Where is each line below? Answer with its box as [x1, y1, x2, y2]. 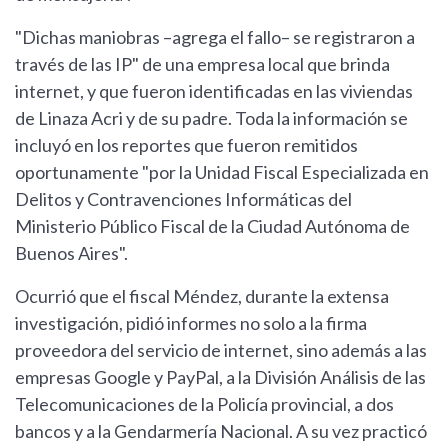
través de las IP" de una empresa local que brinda [15, 53, 390, 76]
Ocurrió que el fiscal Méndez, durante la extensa [15, 285, 389, 308]
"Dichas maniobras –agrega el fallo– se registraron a [15, 26, 415, 49]
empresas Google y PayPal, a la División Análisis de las [15, 366, 426, 389]
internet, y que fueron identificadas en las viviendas [15, 80, 413, 103]
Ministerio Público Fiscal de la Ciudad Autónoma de [15, 215, 410, 238]
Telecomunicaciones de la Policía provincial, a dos [15, 393, 394, 416]
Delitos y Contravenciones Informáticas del [15, 188, 352, 211]
